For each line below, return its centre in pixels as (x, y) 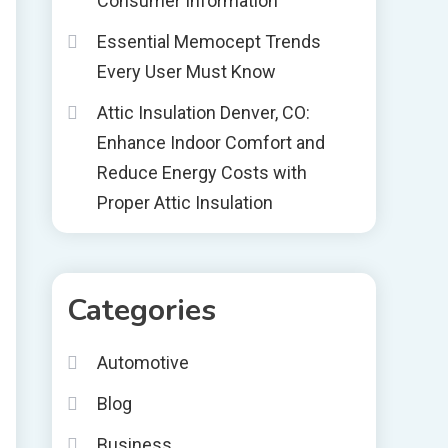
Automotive (143, 362)
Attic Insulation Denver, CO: (203, 112)
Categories (141, 310)
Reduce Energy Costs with (202, 172)
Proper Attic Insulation (185, 202)
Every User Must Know (186, 71)
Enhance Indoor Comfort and (211, 142)
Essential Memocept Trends (209, 41)
